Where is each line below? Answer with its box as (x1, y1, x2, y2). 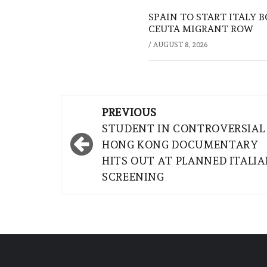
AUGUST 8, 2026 (153, 41, 207, 49)
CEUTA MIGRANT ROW (148, 23, 253, 35)
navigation (67, 120, 154, 141)
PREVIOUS (102, 106, 157, 119)
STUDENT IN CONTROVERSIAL (102, 122, 265, 135)
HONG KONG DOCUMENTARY (102, 138, 259, 151)
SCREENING (102, 170, 164, 184)
